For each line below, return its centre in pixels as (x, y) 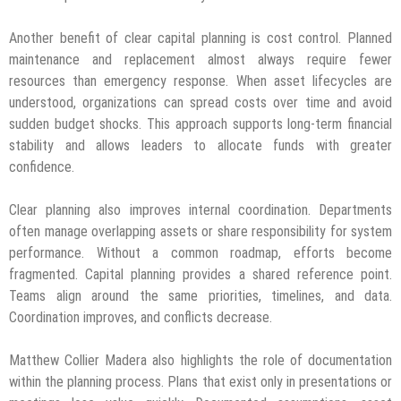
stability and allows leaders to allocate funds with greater (200, 146)
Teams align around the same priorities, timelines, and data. (200, 296)
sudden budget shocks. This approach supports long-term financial (200, 124)
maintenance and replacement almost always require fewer (200, 60)
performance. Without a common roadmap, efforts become (200, 253)
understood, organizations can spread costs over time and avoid (200, 103)
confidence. (42, 167)
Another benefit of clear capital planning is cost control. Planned (200, 38)
